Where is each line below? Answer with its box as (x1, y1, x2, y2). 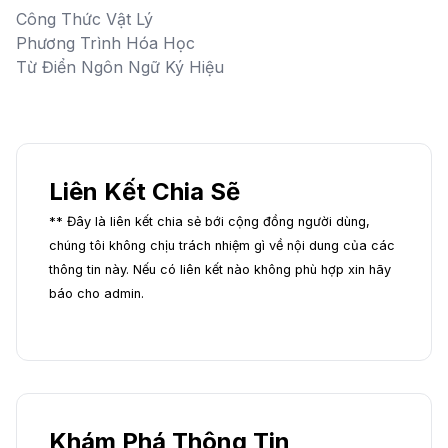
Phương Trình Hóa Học (16, 33, 195, 53)
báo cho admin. (49, 286, 144, 301)
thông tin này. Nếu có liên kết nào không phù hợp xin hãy (49, 262, 391, 277)
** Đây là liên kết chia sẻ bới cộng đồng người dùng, (49, 214, 370, 229)
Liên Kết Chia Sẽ (49, 177, 240, 206)
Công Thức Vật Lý (16, 9, 153, 29)
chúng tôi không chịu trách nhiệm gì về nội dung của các (49, 238, 395, 253)
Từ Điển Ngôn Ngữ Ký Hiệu (16, 57, 224, 77)
